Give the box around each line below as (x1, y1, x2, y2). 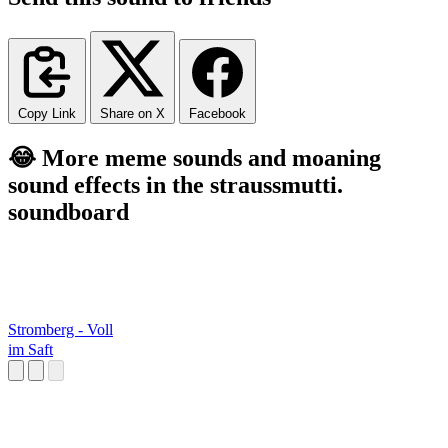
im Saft (8, 341, 53, 359)
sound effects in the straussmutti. (8, 171, 343, 198)
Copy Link (18, 105, 76, 121)
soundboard (8, 198, 129, 225)
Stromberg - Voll (8, 321, 113, 339)
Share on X (100, 105, 165, 121)
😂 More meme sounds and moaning (8, 144, 381, 171)
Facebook (189, 105, 246, 121)
